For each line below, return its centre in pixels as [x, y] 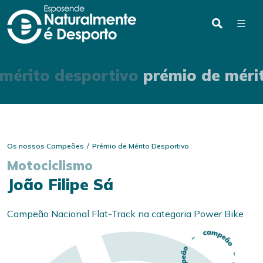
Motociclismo [50, 166]
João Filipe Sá [60, 185]
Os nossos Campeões [45, 146]
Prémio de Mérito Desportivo [141, 146]
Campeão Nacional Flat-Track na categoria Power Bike [125, 214]
